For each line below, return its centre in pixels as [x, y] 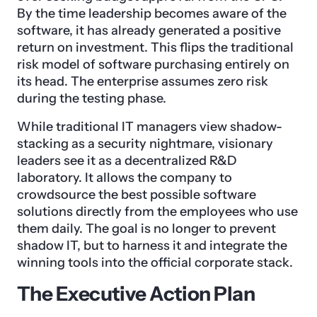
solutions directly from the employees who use [157, 212]
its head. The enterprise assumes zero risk [143, 82]
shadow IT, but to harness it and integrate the [152, 246]
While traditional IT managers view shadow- [150, 127]
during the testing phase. [92, 99]
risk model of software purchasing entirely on [153, 65]
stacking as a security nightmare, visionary [145, 144]
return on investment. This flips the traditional [155, 48]
